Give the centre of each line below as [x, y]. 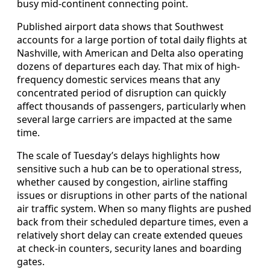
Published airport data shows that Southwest [120, 26]
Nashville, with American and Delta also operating [130, 53]
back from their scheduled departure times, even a [133, 221]
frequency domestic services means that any [118, 79]
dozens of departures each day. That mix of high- [128, 66]
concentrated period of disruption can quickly [121, 93]
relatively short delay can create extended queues [130, 235]
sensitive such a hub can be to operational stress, [129, 168]
